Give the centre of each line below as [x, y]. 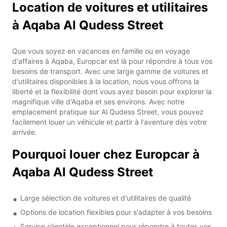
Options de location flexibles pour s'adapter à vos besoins [116, 212]
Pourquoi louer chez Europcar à [106, 154]
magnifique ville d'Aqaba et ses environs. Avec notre [98, 101]
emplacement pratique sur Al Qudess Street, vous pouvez [108, 111]
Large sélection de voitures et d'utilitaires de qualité [106, 198]
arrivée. [25, 132]
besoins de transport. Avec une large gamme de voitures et [110, 71]
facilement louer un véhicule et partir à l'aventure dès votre [109, 122]
